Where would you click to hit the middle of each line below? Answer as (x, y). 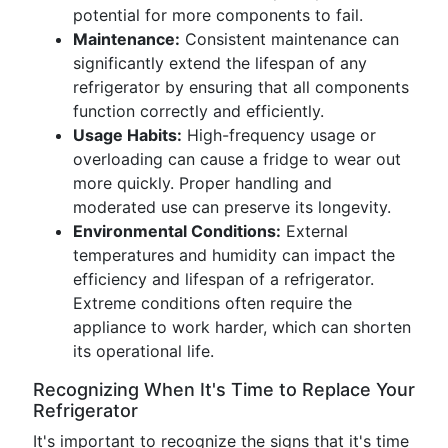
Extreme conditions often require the (212, 303)
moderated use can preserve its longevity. (232, 207)
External (314, 231)
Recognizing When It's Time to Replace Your (224, 389)
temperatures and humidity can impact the (234, 255)
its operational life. (143, 351)
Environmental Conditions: (177, 231)
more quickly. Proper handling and (202, 183)
